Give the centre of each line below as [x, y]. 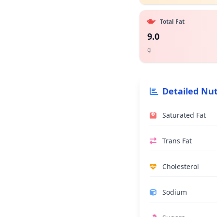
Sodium [175, 192]
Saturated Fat [184, 115]
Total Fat [172, 22]
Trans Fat [177, 141]
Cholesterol [181, 166]
